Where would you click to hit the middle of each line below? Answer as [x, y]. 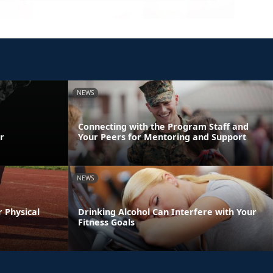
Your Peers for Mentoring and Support [162, 136]
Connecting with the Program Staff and [163, 126]
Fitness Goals [106, 222]
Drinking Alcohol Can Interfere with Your [167, 211]
